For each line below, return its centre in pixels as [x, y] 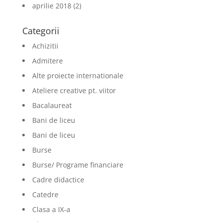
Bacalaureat [52, 105]
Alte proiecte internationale [78, 75]
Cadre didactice [58, 179]
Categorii [41, 30]
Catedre [45, 194]
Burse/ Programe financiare [78, 165]
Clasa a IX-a [51, 209]
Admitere [47, 60]
